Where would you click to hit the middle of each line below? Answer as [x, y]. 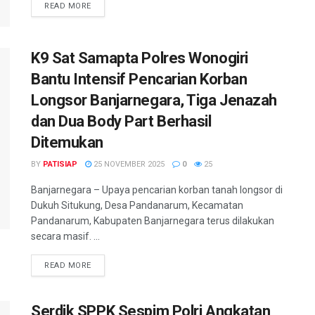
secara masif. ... [65, 237]
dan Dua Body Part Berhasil [121, 122]
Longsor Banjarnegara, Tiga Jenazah [154, 101]
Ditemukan [67, 143]
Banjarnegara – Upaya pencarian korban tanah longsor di [157, 190]
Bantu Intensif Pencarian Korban [139, 79]
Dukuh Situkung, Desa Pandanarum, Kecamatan [137, 206]
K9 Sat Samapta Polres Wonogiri [140, 58]
